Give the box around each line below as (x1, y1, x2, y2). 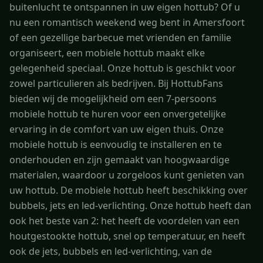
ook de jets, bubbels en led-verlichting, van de (9, 244, 212, 258)
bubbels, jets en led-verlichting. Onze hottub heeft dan (9, 198, 251, 212)
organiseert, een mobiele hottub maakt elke (9, 46, 205, 59)
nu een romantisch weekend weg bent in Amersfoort (9, 15, 245, 29)
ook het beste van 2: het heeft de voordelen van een (9, 214, 240, 227)
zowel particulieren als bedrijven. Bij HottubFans (9, 76, 223, 90)
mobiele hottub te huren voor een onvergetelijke (9, 107, 226, 120)
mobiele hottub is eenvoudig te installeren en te (9, 137, 222, 151)
